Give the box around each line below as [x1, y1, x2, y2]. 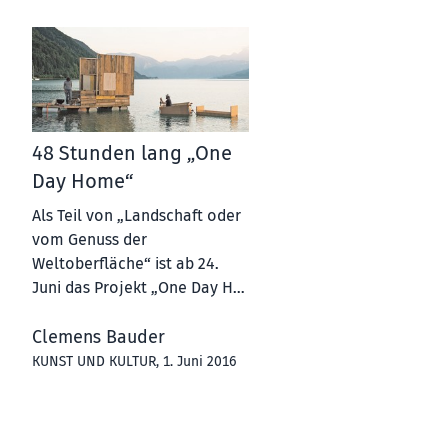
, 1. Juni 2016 [156, 352, 236, 370]
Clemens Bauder [32, 325, 165, 349]
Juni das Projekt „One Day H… [32, 277, 244, 298]
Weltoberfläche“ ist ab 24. [32, 253, 219, 274]
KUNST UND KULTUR [32, 352, 156, 370]
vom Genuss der [32, 229, 147, 250]
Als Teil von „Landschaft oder [32, 205, 241, 226]
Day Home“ [32, 168, 133, 194]
